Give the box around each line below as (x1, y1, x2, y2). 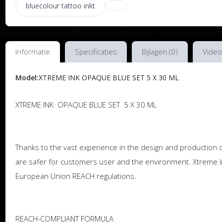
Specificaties (74, 46, 117, 56)
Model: (15, 72, 39, 82)
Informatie (15, 46, 50, 56)
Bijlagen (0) (141, 46, 178, 56)
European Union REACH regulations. (15, 170, 136, 181)
